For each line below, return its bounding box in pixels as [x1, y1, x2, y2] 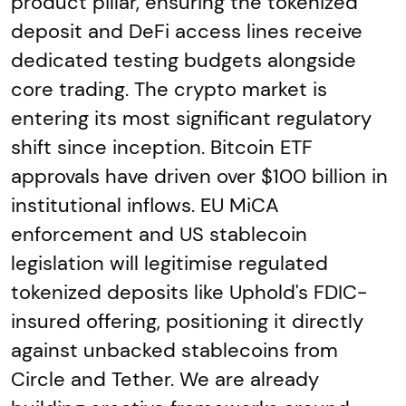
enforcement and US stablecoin [11, 220, 307, 247]
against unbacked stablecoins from [11, 336, 338, 363]
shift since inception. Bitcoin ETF [11, 133, 313, 160]
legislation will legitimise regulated [11, 249, 328, 276]
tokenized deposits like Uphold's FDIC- [11, 278, 367, 305]
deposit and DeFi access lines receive [11, 17, 362, 44]
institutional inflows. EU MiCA [11, 191, 279, 218]
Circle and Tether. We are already [11, 365, 319, 392]
